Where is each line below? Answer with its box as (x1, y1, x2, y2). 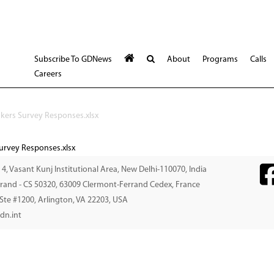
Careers (34, 70, 62, 79)
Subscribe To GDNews (34, 55, 112, 64)
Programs (202, 55, 238, 64)
